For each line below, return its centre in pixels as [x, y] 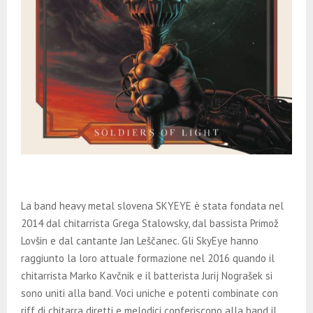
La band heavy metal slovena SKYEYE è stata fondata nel [152, 206]
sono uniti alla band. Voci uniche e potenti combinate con [150, 293]
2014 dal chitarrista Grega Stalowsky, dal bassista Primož [150, 224]
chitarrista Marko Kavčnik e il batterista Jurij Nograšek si [147, 276]
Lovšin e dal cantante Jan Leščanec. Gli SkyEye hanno [140, 241]
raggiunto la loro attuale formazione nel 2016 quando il [148, 259]
